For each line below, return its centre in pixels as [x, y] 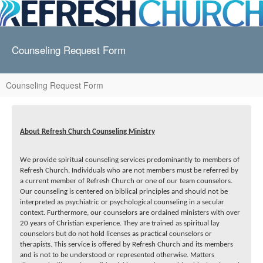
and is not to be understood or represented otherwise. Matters [117, 255]
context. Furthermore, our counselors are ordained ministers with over [130, 213]
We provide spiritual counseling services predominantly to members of [130, 160]
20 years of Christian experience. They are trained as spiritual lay [120, 224]
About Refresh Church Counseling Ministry [87, 131]
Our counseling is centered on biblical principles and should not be [124, 192]
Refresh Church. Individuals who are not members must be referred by [129, 171]
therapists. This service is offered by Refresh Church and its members [127, 245]
